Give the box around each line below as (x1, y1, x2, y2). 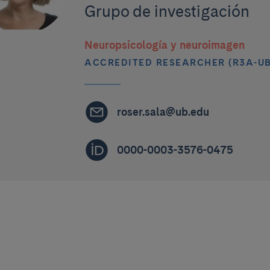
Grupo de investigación (84, 1, 250, 20)
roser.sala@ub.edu (117, 105, 209, 118)
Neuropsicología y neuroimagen (84, 38, 245, 51)
